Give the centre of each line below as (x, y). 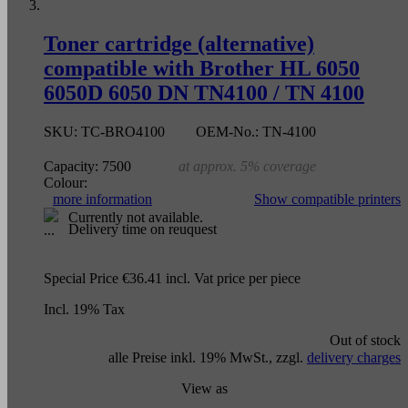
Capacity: (71, 166)
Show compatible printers (327, 199)
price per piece (257, 278)
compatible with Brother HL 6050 (202, 68)
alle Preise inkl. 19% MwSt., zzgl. (208, 357)
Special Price (81, 278)
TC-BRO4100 (123, 131)
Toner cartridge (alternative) (179, 43)
